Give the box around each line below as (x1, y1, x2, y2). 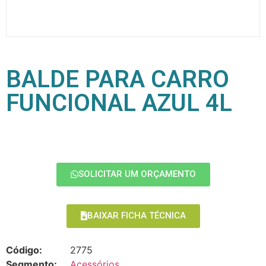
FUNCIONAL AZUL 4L (6, 89, 232, 118)
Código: (6, 244, 42, 256)
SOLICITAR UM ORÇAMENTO (78, 169, 196, 180)
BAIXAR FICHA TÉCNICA (87, 210, 186, 221)
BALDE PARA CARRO (6, 65, 229, 94)
